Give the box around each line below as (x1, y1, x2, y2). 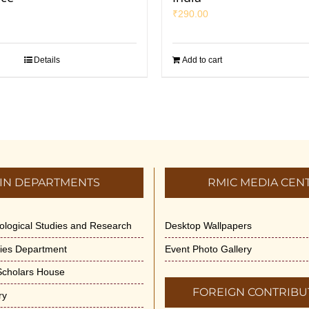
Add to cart (182, 54, 222, 65)
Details (34, 54, 60, 65)
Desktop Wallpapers (165, 219, 252, 231)
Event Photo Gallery (165, 243, 252, 255)
